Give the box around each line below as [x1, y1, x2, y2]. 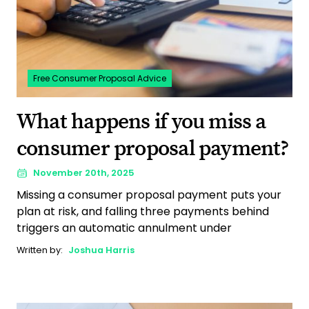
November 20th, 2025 [33, 166, 134, 179]
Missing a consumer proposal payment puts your [17, 186, 281, 203]
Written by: [17, 243, 63, 256]
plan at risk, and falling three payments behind [17, 203, 269, 219]
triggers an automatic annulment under [17, 219, 232, 236]
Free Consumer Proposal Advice [33, 72, 166, 84]
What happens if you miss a [17, 108, 266, 135]
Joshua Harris [68, 243, 134, 256]
